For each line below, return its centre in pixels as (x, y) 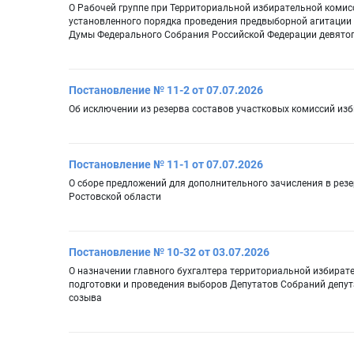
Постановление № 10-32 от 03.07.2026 (169, 252)
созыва (85, 298)
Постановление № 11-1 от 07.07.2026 (166, 165)
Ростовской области (115, 197)
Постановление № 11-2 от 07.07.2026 (166, 90)
